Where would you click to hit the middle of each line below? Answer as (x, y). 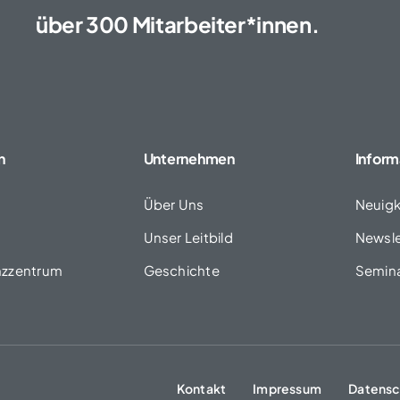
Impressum (287, 388)
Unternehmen (189, 158)
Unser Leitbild (188, 237)
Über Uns (174, 204)
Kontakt (201, 388)
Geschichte (181, 270)
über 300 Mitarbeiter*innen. (177, 24)
